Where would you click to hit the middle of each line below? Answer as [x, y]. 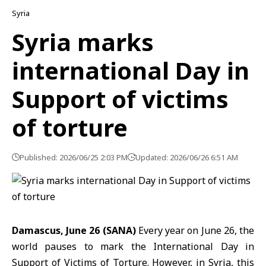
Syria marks [83, 42]
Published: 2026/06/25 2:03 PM [74, 157]
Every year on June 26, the [195, 230]
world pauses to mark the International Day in [133, 246]
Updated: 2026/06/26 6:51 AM [187, 157]
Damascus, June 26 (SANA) [74, 230]
